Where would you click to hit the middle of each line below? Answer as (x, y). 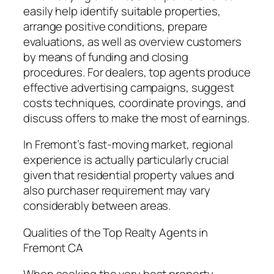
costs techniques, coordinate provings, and (135, 102)
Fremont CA (54, 247)
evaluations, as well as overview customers (132, 41)
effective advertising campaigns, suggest (129, 87)
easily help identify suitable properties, (122, 11)
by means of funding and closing (106, 57)
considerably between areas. (97, 206)
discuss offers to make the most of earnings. (136, 118)
